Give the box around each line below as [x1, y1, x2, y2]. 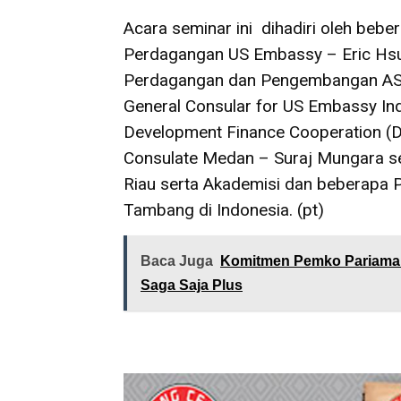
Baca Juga [141, 253, 213, 269]
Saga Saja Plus [141, 277, 243, 293]
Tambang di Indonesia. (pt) [124, 200, 324, 220]
